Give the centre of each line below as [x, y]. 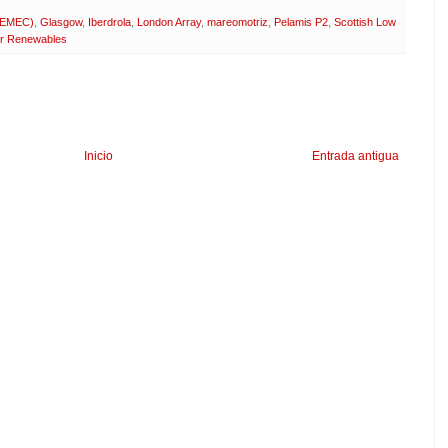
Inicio [98, 155]
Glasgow [61, 21]
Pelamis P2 [301, 21]
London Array [169, 21]
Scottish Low [365, 21]
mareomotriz [237, 21]
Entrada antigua [355, 155]
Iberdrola [109, 21]
